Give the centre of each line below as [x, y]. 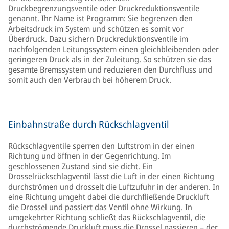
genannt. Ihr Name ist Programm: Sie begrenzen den [100, 18]
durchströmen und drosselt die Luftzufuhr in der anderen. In [114, 187]
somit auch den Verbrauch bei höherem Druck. [90, 80]
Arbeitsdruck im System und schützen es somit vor [96, 29]
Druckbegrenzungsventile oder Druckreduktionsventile [104, 8]
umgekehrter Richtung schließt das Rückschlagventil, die [107, 217]
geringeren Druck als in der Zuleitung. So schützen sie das [110, 59]
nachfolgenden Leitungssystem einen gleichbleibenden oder [113, 49]
